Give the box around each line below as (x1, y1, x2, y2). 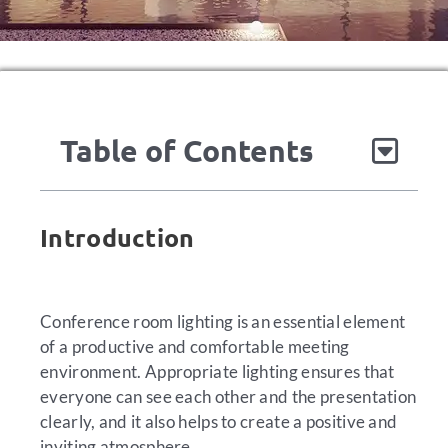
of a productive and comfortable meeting (40, 335, 350, 357)
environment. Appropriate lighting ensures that (40, 360, 395, 382)
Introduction (40, 221, 195, 253)
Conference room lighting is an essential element (40, 310, 406, 332)
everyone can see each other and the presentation (40, 385, 417, 407)
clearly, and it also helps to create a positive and (40, 410, 398, 432)
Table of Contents (60, 132, 314, 169)
